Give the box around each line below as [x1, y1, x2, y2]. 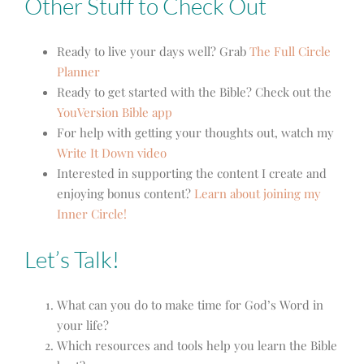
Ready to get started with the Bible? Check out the [57, 83, 331, 100]
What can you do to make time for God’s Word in [57, 296, 323, 313]
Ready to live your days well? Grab [57, 42, 249, 59]
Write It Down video [57, 144, 167, 161]
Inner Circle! [57, 205, 127, 222]
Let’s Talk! [24, 245, 119, 273]
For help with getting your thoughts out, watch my [57, 123, 334, 141]
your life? [57, 316, 109, 333]
